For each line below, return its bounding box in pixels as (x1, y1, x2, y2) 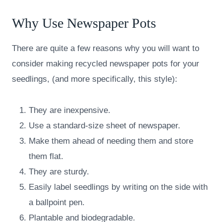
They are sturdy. (29, 167, 89, 177)
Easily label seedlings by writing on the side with (29, 182, 208, 192)
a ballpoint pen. (29, 198, 85, 208)
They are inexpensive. (29, 106, 111, 115)
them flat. (29, 152, 63, 162)
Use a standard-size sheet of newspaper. (29, 121, 180, 131)
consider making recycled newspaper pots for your (12, 59, 199, 69)
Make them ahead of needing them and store (29, 136, 193, 146)
